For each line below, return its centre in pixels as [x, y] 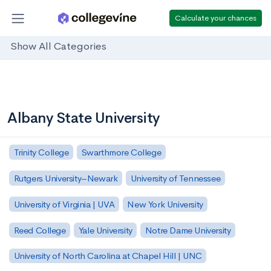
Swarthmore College [121, 152]
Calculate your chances [216, 18]
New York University [165, 204]
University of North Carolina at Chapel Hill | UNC [108, 256]
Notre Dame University [188, 230]
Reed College [40, 230]
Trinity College [41, 152]
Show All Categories [58, 47]
